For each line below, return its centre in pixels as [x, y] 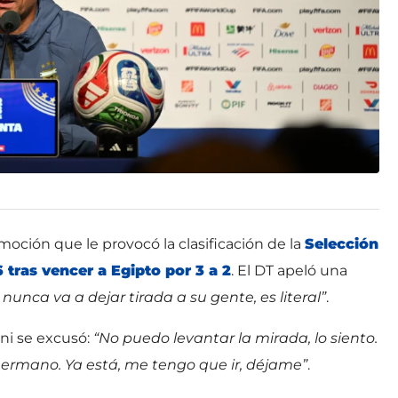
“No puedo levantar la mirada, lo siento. [235, 338]
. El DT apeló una [289, 270]
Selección [342, 243]
